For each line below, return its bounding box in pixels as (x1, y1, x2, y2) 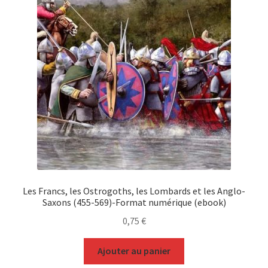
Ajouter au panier (98, 245, 170, 257)
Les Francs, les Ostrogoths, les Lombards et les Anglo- (23, 184, 245, 197)
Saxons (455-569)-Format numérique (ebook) (42, 196, 226, 208)
